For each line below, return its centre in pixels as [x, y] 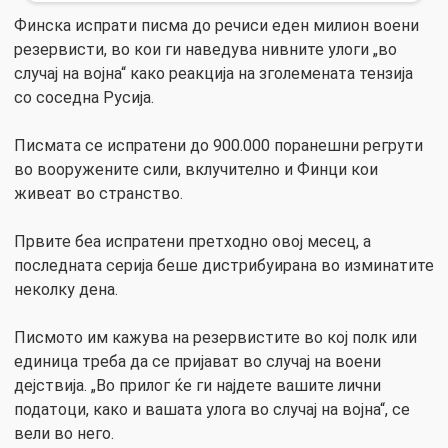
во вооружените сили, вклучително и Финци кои [196, 170]
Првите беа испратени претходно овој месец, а [192, 242]
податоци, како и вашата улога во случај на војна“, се [212, 410]
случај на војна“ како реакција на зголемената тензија [213, 74]
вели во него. [64, 434]
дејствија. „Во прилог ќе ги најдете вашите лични [197, 386]
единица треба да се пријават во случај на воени [197, 362]
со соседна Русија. [84, 98]
